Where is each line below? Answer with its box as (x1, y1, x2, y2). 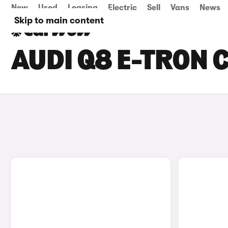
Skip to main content (14, 15, 104, 25)
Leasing (68, 3, 98, 12)
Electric (108, 3, 137, 12)
